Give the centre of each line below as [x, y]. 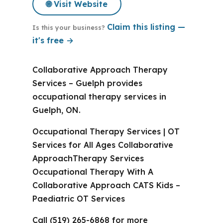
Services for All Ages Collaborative [103, 145]
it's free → [53, 40]
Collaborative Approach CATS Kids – [106, 185]
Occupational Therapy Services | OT [106, 131]
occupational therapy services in [99, 97]
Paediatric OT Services [78, 199]
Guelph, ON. [56, 110]
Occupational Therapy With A [93, 172]
